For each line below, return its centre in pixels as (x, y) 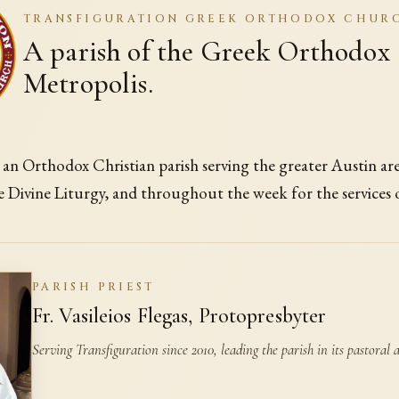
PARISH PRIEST (94, 287)
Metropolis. (88, 84)
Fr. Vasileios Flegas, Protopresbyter (179, 316)
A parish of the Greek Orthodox (207, 52)
